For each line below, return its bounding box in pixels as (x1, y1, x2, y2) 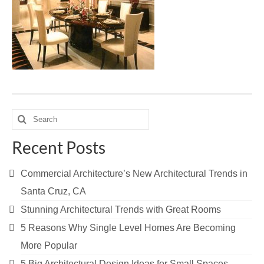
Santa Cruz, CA (21, 186, 86, 197)
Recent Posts (12, 137, 105, 158)
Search (11, 110, 43, 120)
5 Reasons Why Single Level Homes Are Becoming (21, 223, 236, 233)
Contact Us (27, 38, 72, 49)
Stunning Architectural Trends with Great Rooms (21, 204, 221, 215)
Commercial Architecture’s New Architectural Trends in (21, 169, 247, 179)
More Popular (21, 240, 77, 251)
